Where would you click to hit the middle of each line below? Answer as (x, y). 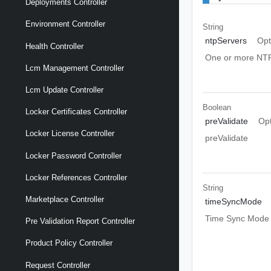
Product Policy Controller (69, 243)
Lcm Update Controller (64, 90)
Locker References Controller (76, 177)
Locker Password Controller (73, 155)
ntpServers (226, 41)
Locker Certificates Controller (76, 112)
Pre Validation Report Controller (80, 221)
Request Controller (58, 265)
